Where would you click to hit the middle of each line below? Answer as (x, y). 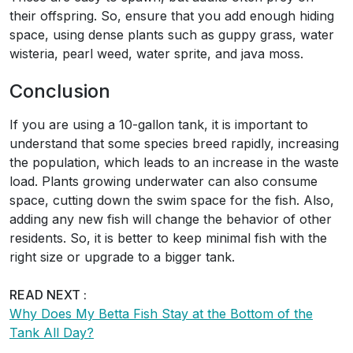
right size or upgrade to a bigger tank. (122, 257)
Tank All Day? (52, 333)
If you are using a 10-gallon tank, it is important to (159, 125)
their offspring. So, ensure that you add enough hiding (172, 16)
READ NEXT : (48, 295)
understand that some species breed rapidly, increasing (174, 144)
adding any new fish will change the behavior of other (171, 219)
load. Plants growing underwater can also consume (163, 182)
